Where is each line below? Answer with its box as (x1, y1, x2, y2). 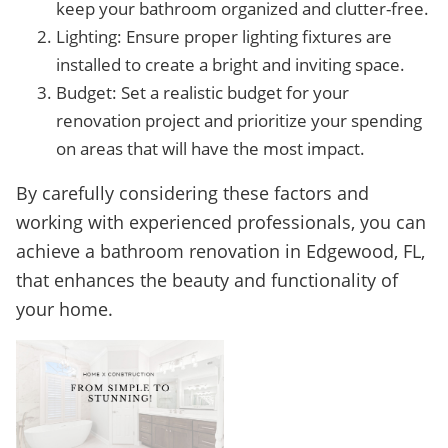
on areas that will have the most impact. (56, 137, 365, 160)
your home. (16, 297, 113, 321)
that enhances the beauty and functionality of (16, 268, 398, 292)
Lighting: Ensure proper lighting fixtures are (56, 25, 392, 48)
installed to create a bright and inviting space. (56, 53, 405, 76)
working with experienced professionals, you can (16, 210, 426, 234)
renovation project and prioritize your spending (56, 109, 422, 132)
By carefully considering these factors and (16, 181, 369, 205)
